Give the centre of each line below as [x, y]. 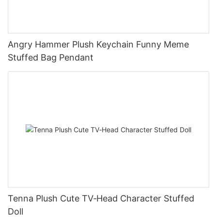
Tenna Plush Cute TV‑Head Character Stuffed [101, 199]
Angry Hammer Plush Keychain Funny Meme [98, 44]
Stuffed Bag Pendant [51, 57]
